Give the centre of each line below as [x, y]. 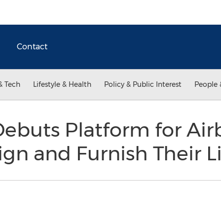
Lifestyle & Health [62, 84]
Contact [32, 47]
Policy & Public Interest [143, 84]
